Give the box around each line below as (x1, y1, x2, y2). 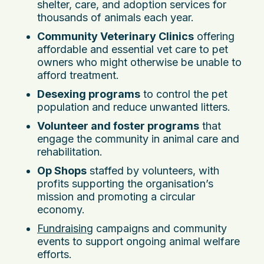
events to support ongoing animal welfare (37, 235, 240, 248)
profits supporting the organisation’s (37, 177, 213, 190)
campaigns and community (93, 222, 227, 235)
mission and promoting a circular (37, 190, 195, 203)
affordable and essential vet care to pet (37, 43, 228, 56)
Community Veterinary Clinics (37, 30, 194, 43)
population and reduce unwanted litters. (37, 101, 230, 114)
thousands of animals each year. (37, 11, 194, 24)
